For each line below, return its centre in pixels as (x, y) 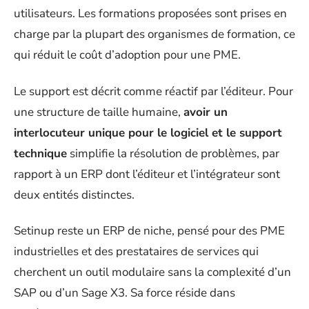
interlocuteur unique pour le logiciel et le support (148, 132)
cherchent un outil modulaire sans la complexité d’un (152, 272)
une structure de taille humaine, (99, 112)
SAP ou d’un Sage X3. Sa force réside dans (124, 293)
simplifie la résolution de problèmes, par (173, 153)
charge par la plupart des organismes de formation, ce (154, 34)
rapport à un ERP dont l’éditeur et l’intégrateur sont (147, 174)
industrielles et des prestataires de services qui (136, 251)
